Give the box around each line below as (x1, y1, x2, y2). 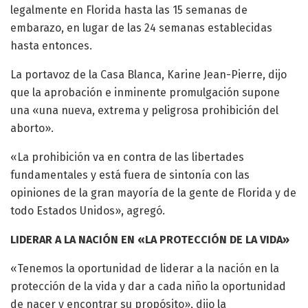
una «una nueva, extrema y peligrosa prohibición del (10, 104, 278, 118)
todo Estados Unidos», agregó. (10, 204, 165, 218)
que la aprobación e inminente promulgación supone (10, 86, 280, 100)
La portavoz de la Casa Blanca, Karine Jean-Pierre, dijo (10, 68, 287, 82)
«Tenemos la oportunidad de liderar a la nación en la (10, 262, 279, 276)
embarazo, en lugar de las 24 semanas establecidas (10, 21, 272, 35)
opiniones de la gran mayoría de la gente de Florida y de (10, 186, 296, 200)
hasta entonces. (10, 39, 92, 53)
